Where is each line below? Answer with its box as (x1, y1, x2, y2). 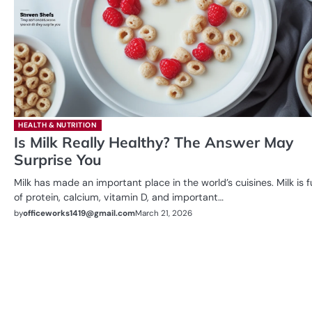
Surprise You (14, 150, 102, 169)
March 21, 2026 (135, 208, 192, 219)
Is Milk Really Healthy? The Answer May (14, 132, 293, 151)
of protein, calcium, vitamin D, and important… (14, 190, 224, 203)
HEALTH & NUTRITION (18, 120, 96, 130)
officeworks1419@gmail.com (23, 207, 135, 219)
